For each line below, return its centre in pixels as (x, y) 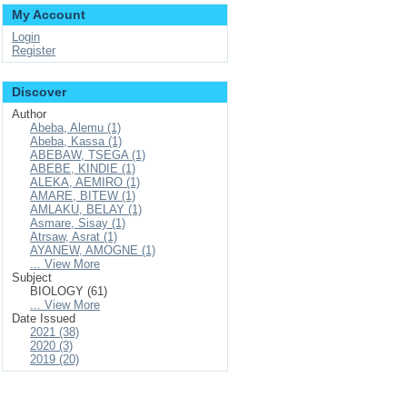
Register (34, 50)
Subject (32, 278)
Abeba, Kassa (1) (76, 141)
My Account (49, 15)
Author (29, 114)
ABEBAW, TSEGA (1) (88, 155)
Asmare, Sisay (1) (78, 223)
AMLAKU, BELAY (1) (86, 209)
